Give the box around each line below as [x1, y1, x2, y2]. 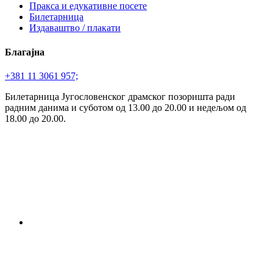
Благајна [5, 46, 44, 57]
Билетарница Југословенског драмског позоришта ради [5, 91, 235, 102]
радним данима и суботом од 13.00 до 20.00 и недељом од [5, 102, 246, 113]
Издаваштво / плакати [29, 23, 121, 34]
